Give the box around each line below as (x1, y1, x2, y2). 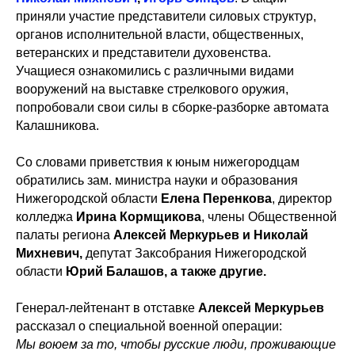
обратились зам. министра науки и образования (16, 174, 298, 187)
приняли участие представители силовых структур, (16, 10, 316, 23)
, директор (272, 192, 332, 205)
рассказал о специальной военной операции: (16, 319, 282, 333)
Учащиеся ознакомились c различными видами (16, 64, 294, 78)
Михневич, (16, 246, 86, 260)
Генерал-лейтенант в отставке (16, 301, 198, 315)
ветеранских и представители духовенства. (16, 46, 271, 59)
